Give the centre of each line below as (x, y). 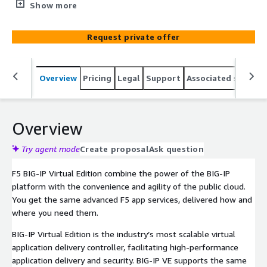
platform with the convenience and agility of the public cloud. (129, 186)
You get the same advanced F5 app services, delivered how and (132, 199)
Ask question (176, 148)
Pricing (97, 77)
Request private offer (133, 36)
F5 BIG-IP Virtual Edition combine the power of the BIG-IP (121, 173)
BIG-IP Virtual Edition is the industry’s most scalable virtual (124, 234)
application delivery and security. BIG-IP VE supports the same (129, 260)
